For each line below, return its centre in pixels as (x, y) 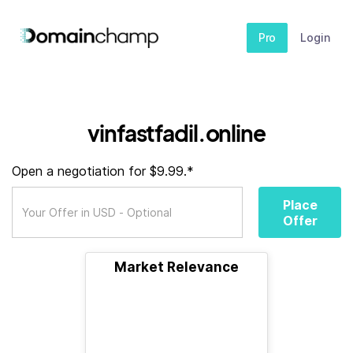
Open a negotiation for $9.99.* (103, 171)
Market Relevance (176, 267)
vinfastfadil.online (176, 133)
